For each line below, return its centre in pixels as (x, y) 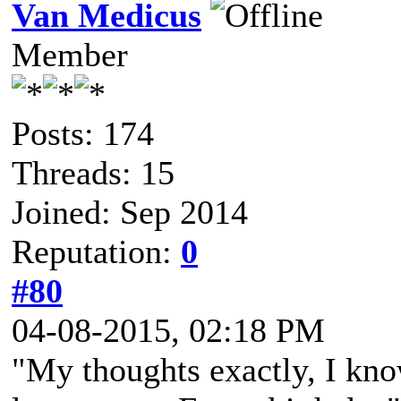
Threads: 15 (93, 173)
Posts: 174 (83, 133)
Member (70, 55)
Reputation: (96, 252)
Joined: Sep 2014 (130, 212)
